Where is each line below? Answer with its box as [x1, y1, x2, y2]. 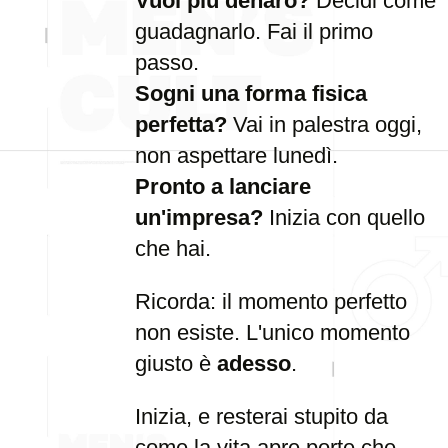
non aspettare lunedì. [135, 143, 338, 168]
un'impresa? [135, 205, 263, 230]
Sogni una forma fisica [135, 81, 367, 106]
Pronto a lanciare [135, 174, 311, 199]
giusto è [135, 351, 217, 376]
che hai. [135, 236, 211, 261]
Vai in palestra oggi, [227, 112, 422, 137]
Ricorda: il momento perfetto [135, 289, 407, 314]
